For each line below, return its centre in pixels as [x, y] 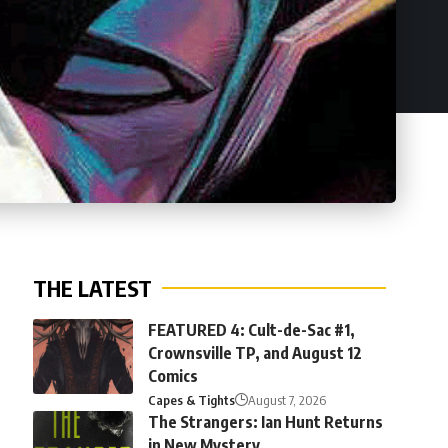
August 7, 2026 [286, 399]
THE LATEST [92, 287]
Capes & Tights [191, 399]
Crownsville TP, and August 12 [254, 352]
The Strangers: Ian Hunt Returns [265, 421]
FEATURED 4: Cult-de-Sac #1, [251, 329]
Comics [172, 375]
